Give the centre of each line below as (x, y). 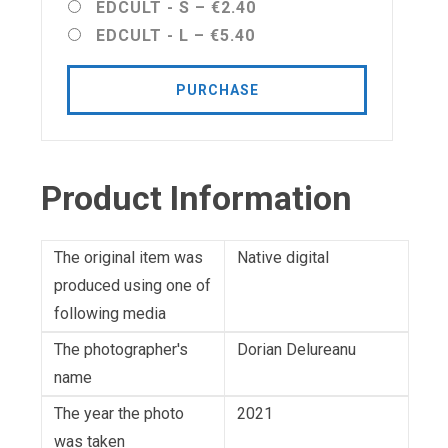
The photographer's (121, 350)
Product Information (196, 198)
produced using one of (132, 286)
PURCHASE (217, 90)
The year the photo (119, 414)
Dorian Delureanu (296, 350)
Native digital (283, 258)
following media (110, 314)
